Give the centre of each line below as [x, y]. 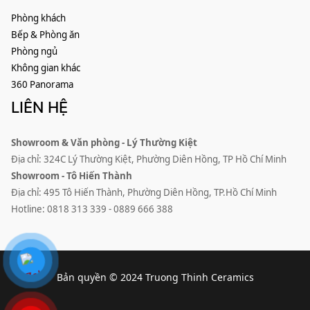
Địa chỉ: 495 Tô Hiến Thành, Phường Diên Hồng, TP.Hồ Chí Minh [144, 193]
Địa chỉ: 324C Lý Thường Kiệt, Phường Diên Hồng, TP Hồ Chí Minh [149, 159]
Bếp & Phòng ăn [45, 35]
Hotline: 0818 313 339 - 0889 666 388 [92, 209]
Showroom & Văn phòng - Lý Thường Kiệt [104, 143]
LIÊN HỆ [39, 108]
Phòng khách [38, 18]
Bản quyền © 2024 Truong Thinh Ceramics [155, 277]
